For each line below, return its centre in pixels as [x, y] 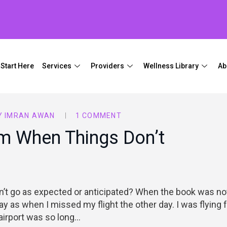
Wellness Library [171, 66]
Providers [108, 66]
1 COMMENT [98, 115]
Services [57, 66]
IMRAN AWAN [30, 115]
